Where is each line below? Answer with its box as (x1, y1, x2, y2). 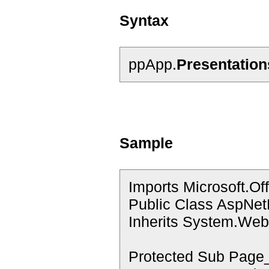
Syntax (119, 12, 169, 29)
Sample (119, 134, 173, 151)
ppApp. (128, 56, 177, 73)
